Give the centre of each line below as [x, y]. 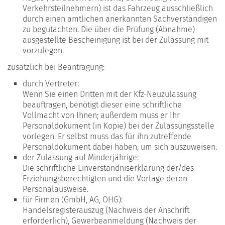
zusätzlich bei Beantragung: [56, 67]
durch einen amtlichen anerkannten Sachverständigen [120, 19]
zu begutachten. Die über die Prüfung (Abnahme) [109, 29]
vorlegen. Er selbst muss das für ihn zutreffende [107, 136]
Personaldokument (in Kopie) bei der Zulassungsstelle [119, 126]
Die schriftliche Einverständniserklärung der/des [108, 168]
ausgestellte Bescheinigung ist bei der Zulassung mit [116, 40]
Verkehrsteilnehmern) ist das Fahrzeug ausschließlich [118, 8]
